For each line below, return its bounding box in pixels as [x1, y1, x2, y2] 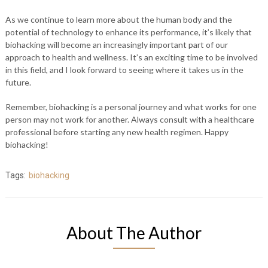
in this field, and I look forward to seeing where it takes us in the [5, 65, 243, 75]
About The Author [66, 223, 202, 243]
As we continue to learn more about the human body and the [5, 14, 232, 25]
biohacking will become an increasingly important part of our [5, 39, 228, 50]
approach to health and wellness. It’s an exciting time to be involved [5, 52, 258, 62]
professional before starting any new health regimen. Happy [5, 127, 229, 137]
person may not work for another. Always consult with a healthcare [5, 114, 254, 124]
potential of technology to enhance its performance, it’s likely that [5, 27, 252, 37]
